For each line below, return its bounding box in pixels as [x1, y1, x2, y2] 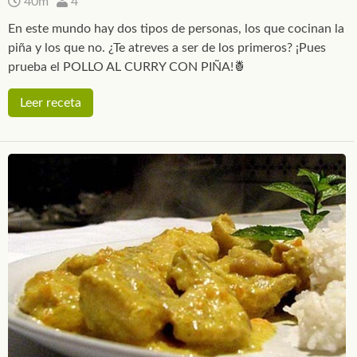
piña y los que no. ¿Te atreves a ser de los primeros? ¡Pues [8, 41, 326, 55]
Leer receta [20, 96, 81, 110]
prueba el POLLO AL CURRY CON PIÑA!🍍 [8, 61, 246, 74]
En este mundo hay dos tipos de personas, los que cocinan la [8, 22, 344, 36]
